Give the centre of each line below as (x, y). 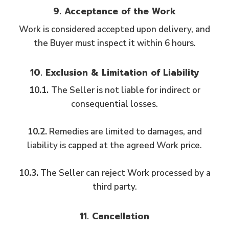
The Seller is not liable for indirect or (125, 90)
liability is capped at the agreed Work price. (114, 145)
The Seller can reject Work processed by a (124, 173)
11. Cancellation (114, 216)
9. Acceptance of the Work (114, 11)
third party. (114, 187)
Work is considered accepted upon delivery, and (114, 29)
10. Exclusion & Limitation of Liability (114, 72)
